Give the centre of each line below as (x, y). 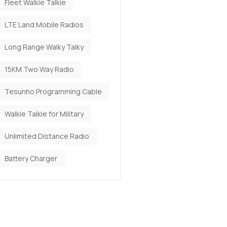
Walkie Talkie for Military (44, 114)
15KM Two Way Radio (39, 69)
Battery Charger (31, 158)
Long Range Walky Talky (44, 47)
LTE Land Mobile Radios (44, 25)
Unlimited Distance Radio (47, 136)
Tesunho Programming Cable (53, 91)
